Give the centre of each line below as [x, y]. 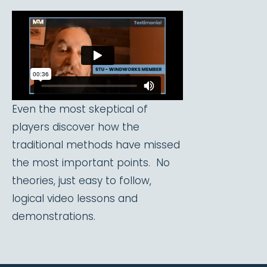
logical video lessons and [75, 198]
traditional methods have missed [96, 145]
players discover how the [76, 127]
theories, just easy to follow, [82, 181]
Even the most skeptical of [80, 109]
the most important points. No [91, 163]
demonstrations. [54, 216]
